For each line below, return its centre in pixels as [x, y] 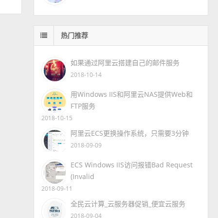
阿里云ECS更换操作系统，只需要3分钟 [130, 133]
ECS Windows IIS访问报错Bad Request [132, 164]
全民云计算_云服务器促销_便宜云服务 [128, 203]
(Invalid [83, 176]
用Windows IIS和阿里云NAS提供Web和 [132, 94]
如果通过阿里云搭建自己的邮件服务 [125, 62]
